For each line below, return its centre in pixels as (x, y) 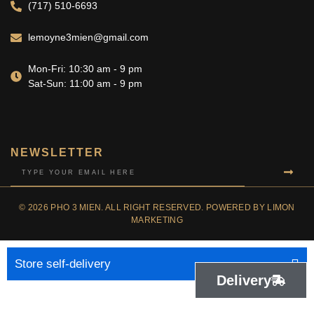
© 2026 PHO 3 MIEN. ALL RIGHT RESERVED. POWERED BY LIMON (157, 208)
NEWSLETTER (57, 153)
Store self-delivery (63, 264)
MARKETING (157, 220)
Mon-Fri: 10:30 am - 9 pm (85, 69)
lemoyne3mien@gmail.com (88, 37)
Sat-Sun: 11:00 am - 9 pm (85, 84)
